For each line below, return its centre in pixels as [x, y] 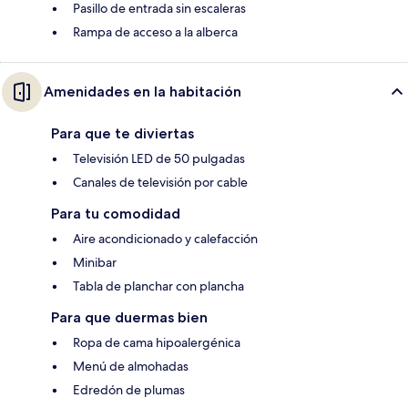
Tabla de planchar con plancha [158, 286]
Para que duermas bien [129, 317]
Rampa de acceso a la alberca [155, 31]
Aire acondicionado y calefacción [165, 238]
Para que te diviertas [122, 133]
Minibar [95, 262]
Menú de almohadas [131, 366]
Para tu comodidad [116, 213]
